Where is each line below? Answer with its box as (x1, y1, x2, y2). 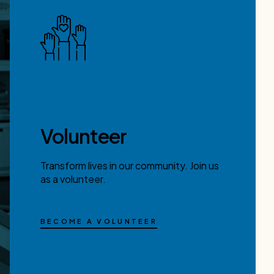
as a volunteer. (40, 172, 106, 185)
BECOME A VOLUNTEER (40, 217, 158, 225)
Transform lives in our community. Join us (40, 158, 219, 172)
